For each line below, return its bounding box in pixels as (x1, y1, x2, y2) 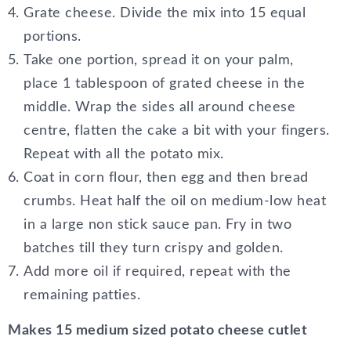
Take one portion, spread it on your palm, (24, 53, 294, 68)
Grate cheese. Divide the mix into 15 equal (24, 6, 306, 21)
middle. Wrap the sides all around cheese (24, 100, 295, 115)
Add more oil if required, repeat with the (24, 265, 291, 280)
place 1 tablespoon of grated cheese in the (24, 77, 305, 92)
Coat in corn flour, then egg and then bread (24, 171, 309, 186)
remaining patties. (24, 288, 140, 303)
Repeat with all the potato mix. (24, 147, 224, 162)
